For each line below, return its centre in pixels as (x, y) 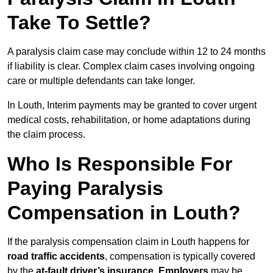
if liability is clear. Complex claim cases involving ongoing (131, 66)
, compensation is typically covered (180, 257)
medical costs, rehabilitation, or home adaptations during (129, 120)
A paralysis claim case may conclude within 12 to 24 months (136, 52)
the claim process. (46, 135)
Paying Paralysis (85, 189)
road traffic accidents (56, 257)
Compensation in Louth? (124, 213)
